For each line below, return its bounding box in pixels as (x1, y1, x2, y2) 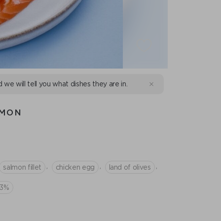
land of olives (109, 163, 151, 171)
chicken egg (55, 163, 95, 171)
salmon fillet (3, 163, 41, 171)
